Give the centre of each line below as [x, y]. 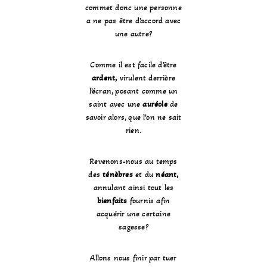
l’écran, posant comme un [133, 91]
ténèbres [119, 175]
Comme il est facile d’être [133, 65]
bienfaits [112, 201]
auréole [155, 104]
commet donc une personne [133, 8]
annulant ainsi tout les [133, 188]
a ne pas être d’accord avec [133, 21]
